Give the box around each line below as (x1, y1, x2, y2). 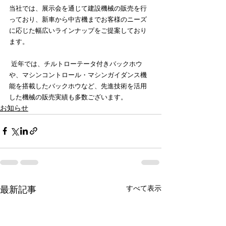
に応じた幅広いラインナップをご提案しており (9, 26, 147, 34)
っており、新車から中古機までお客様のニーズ (9, 15, 147, 23)
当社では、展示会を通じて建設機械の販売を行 (9, 4, 147, 12)
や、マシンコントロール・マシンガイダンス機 (9, 71, 147, 79)
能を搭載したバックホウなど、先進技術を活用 (9, 82, 147, 90)
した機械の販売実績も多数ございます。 (9, 93, 127, 101)
